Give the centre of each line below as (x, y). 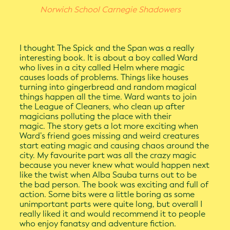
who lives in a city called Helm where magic (102, 68)
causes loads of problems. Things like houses (104, 78)
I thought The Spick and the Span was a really (107, 48)
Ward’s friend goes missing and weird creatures (110, 136)
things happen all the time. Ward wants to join (108, 97)
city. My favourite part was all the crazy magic (108, 156)
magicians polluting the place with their (96, 117)
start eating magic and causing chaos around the (114, 146)
